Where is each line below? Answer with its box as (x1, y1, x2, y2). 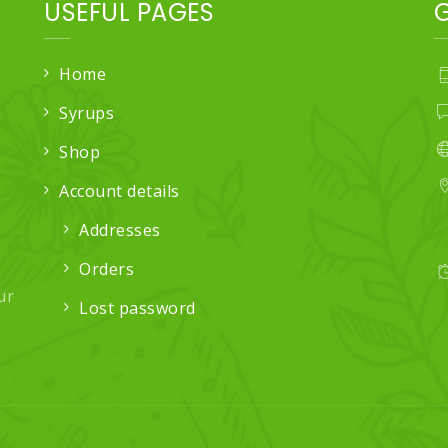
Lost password (79, 296, 196, 319)
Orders (79, 257, 134, 280)
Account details (59, 179, 180, 202)
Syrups (59, 101, 114, 124)
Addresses (79, 218, 161, 241)
